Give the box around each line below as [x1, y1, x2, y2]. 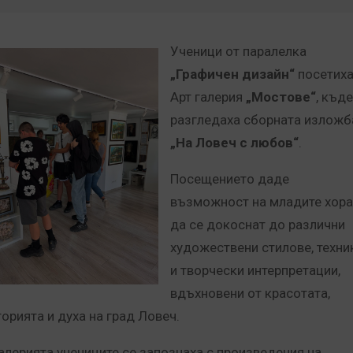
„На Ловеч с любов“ [170, 135, 299, 150]
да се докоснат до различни [170, 217, 345, 232]
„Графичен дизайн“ [170, 66, 295, 82]
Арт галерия [170, 89, 246, 105]
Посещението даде [170, 171, 289, 187]
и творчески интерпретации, [170, 262, 340, 278]
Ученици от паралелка [170, 43, 307, 59]
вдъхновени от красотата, [170, 285, 330, 301]
